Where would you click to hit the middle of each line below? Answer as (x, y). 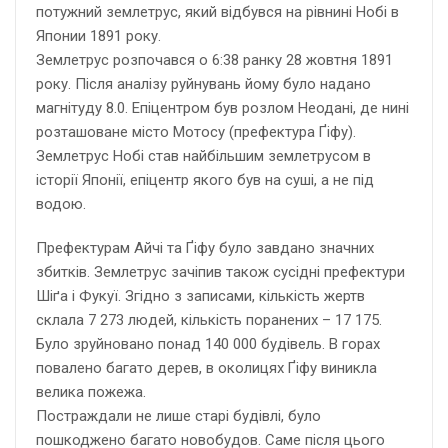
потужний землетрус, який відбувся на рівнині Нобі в (217, 12)
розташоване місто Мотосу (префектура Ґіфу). (196, 132)
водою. (61, 204)
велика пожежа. (91, 392)
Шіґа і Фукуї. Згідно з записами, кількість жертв (200, 296)
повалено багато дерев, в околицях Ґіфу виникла (206, 368)
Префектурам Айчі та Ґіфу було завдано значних (205, 248)
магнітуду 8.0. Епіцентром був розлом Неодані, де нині (222, 108)
